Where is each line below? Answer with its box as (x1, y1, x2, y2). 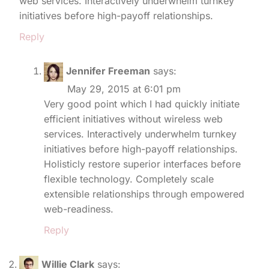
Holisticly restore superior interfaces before (44, 157, 241, 170)
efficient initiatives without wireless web (44, 112, 223, 125)
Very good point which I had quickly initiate (44, 97, 240, 110)
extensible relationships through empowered (44, 187, 244, 200)
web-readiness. (44, 202, 113, 215)
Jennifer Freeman (66, 65, 150, 77)
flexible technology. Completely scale (44, 172, 214, 185)
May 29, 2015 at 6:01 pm (67, 82, 181, 95)
